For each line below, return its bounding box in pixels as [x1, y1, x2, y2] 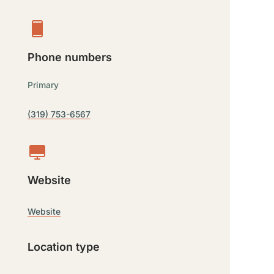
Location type [28, 240, 100, 253]
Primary [28, 80, 59, 90]
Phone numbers [28, 51, 113, 64]
